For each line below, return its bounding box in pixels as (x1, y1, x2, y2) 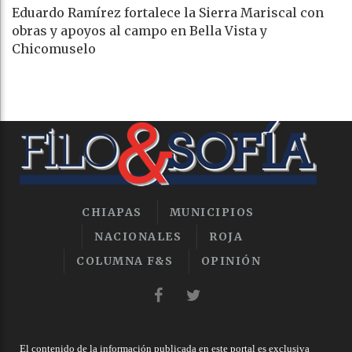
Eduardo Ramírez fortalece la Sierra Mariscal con (12, 5, 324, 21)
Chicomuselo (12, 41, 96, 57)
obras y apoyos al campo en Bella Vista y (12, 23, 267, 39)
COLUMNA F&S (76, 253, 174, 268)
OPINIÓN (200, 253, 261, 268)
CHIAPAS (82, 204, 142, 219)
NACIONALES (94, 229, 181, 244)
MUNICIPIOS (169, 204, 255, 219)
